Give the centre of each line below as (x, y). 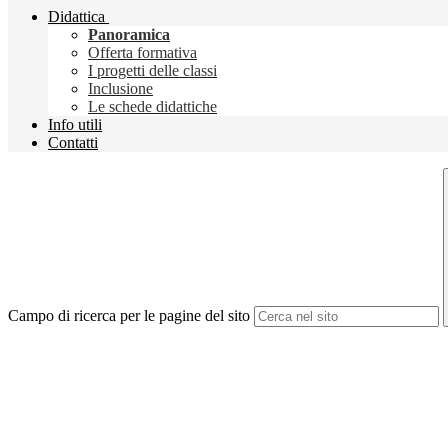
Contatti (73, 143)
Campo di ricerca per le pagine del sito (129, 316)
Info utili (75, 125)
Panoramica (129, 35)
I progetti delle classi (152, 71)
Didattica (76, 17)
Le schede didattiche (152, 107)
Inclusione (120, 89)
